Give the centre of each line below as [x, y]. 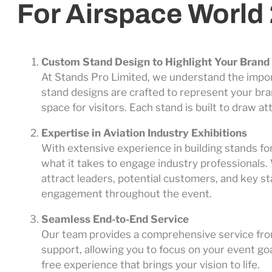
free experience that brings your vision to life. [151, 264]
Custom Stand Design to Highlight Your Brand [155, 62]
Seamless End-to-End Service [115, 219]
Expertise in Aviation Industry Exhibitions [144, 133]
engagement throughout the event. [127, 193]
